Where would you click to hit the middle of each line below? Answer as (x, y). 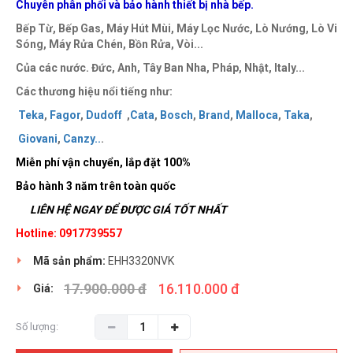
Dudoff (105, 115)
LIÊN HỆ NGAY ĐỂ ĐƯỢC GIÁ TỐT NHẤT (121, 210)
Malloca (257, 115)
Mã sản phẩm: (69, 261)
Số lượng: (37, 327)
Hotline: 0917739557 (69, 234)
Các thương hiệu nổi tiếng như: (94, 92)
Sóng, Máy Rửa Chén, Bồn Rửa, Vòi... (110, 45)
